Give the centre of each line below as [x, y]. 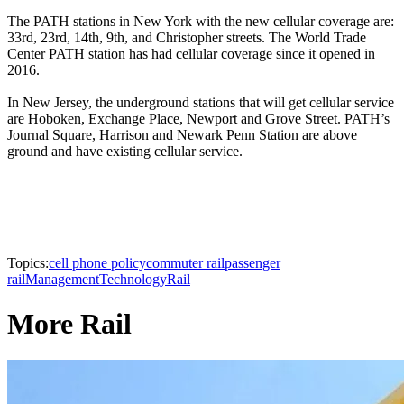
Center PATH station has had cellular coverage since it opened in [191, 54]
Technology [133, 280]
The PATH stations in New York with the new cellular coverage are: [201, 22]
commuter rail [185, 263]
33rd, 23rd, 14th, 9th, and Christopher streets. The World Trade [187, 38]
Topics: [28, 263]
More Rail [69, 323]
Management [62, 280]
